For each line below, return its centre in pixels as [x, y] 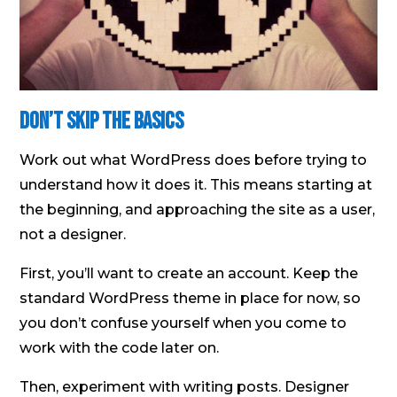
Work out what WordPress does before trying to [194, 160]
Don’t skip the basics [102, 121]
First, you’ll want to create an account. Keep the [189, 273]
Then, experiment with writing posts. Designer [185, 386]
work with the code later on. [120, 347]
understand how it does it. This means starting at [196, 184]
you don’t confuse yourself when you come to [183, 323]
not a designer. [73, 234]
